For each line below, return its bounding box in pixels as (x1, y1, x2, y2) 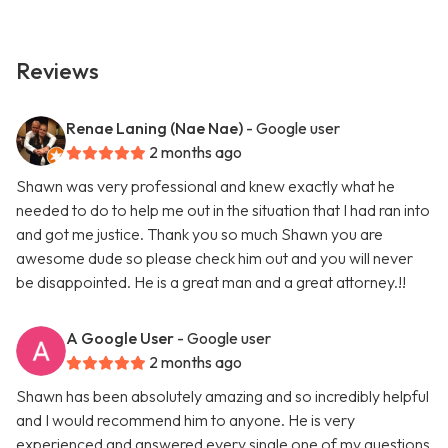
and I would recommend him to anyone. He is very (16, 410, 355, 431)
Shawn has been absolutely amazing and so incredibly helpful (16, 386, 429, 407)
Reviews (16, 57, 99, 86)
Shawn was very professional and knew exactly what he (16, 176, 395, 197)
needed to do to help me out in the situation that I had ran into (16, 200, 430, 221)
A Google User (66, 328, 174, 349)
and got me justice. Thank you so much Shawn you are (16, 224, 383, 245)
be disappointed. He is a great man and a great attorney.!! (16, 272, 406, 293)
